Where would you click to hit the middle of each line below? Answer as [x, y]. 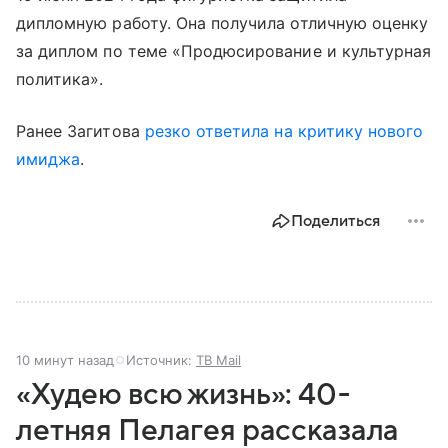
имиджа [48, 159]
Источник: [161, 360]
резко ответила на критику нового [284, 131]
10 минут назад [65, 360]
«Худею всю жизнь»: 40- [183, 395]
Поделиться [335, 221]
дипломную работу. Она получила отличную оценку [222, 23]
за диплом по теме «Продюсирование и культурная [224, 51]
